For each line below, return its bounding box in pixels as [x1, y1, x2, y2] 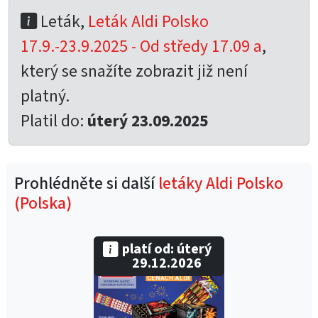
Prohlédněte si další [14, 172, 158, 195]
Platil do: [21, 109, 87, 133]
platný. [21, 84, 70, 108]
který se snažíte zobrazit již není [21, 60, 248, 83]
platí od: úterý [122, 239, 212, 259]
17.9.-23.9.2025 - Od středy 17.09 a [21, 35, 262, 58]
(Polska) [14, 192, 72, 215]
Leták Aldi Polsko [88, 10, 209, 33]
